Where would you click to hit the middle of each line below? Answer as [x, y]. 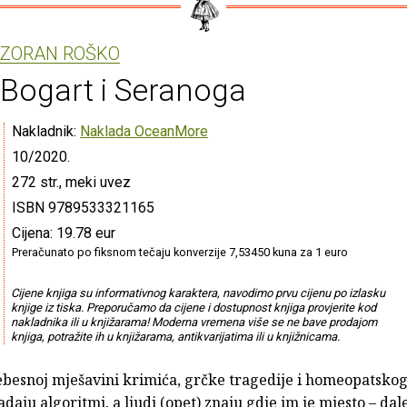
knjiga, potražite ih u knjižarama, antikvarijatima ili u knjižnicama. [175, 336]
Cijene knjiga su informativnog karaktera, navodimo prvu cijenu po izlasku [198, 293]
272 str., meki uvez [71, 182]
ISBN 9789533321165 [83, 207]
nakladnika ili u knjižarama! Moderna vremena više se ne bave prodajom [194, 322]
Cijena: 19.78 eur [64, 233]
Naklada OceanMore [144, 131]
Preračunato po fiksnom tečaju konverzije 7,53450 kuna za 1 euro [180, 252]
